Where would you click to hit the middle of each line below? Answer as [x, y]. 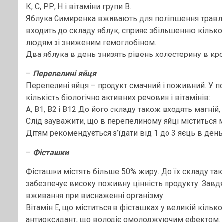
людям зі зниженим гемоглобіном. [91, 42]
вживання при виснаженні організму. [95, 195]
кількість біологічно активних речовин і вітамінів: [118, 97]
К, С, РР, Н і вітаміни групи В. [79, 7]
